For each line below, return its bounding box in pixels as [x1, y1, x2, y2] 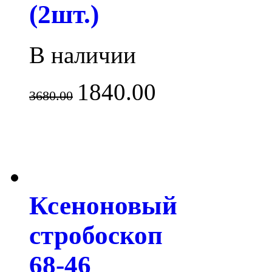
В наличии [29, 42, 136, 68]
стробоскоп [29, 220, 163, 250]
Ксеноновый [29, 191, 177, 220]
